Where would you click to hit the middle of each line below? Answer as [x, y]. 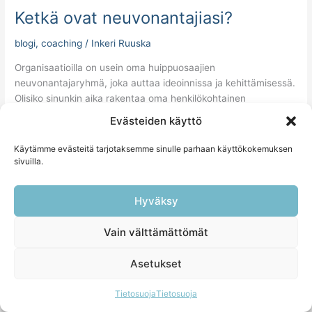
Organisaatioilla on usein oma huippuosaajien [115, 67]
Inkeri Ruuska [122, 44]
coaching [62, 44]
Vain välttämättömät [156, 232]
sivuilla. [29, 161]
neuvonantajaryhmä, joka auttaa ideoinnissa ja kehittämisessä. [155, 83]
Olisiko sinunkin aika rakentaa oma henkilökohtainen [131, 98]
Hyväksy [156, 201]
